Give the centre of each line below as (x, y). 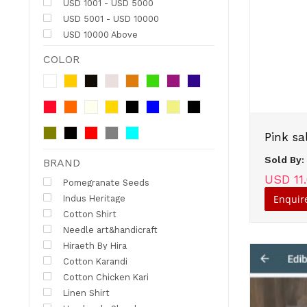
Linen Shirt (85, 293)
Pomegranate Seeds (105, 182)
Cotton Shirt (88, 214)
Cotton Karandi (94, 261)
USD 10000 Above (99, 34)
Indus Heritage (93, 198)
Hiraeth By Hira (93, 245)
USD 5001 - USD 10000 (109, 19)
